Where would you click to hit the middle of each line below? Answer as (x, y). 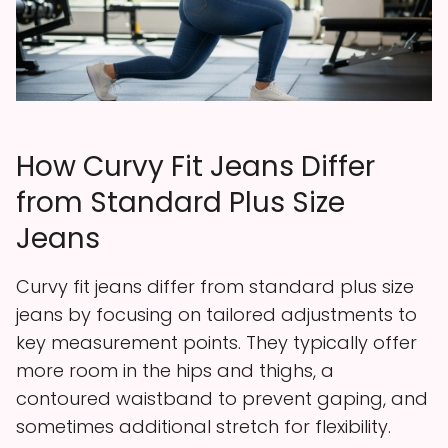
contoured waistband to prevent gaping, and (222, 398)
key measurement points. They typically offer (216, 342)
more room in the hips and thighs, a (175, 370)
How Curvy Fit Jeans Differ (195, 166)
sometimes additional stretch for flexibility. (203, 426)
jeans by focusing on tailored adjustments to (216, 314)
